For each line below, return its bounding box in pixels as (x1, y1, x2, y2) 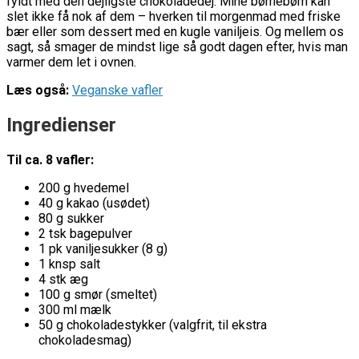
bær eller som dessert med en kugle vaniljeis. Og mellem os (6, 23, 344, 39)
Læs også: (6, 82, 69, 98)
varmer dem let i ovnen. (6, 54, 136, 70)
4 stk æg (38, 271, 88, 287)
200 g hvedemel (38, 179, 129, 196)
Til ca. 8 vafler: (6, 151, 94, 167)
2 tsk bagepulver (38, 225, 132, 241)
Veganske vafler (72, 82, 163, 98)
